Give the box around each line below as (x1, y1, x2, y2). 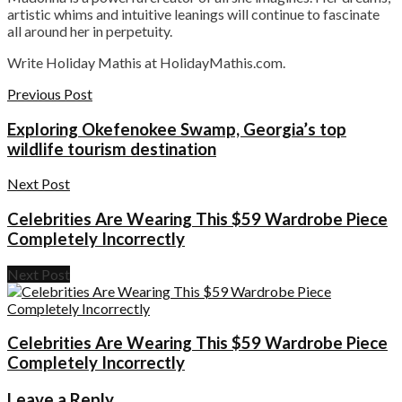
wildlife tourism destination (7, 138, 216, 159)
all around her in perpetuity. (7, 22, 172, 39)
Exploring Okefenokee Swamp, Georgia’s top (7, 118, 346, 139)
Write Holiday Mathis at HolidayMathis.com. (7, 53, 285, 71)
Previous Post (7, 84, 92, 102)
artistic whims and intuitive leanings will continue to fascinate (7, 4, 380, 22)
